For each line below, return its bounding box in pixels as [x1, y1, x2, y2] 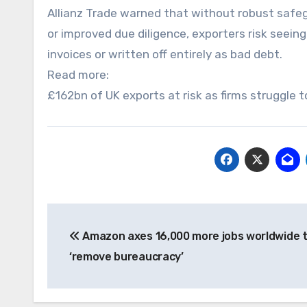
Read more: [47, 68, 109, 82]
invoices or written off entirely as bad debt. [47, 47, 282, 62]
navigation [47, 234, 157, 256]
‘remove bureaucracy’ [69, 250, 184, 264]
